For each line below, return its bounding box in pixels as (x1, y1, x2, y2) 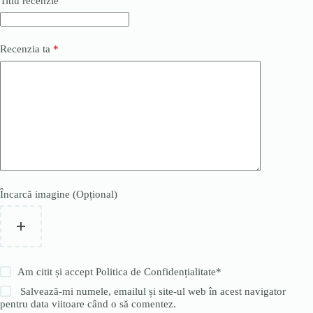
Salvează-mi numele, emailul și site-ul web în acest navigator (20, 286, 286, 298)
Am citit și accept (17, 266, 96, 278)
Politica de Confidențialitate (96, 266, 217, 278)
